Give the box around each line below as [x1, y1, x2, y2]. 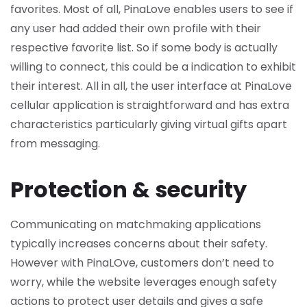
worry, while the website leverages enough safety [10, 274, 277, 290]
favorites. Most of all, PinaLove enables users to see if [10, 1, 293, 17]
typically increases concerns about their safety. [10, 236, 267, 251]
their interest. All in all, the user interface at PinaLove [10, 78, 292, 94]
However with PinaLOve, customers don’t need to [10, 255, 274, 271]
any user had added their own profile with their [10, 21, 261, 36]
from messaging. [10, 136, 100, 151]
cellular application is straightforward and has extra [10, 97, 289, 113]
